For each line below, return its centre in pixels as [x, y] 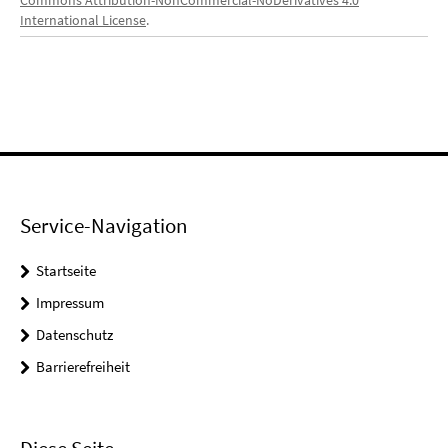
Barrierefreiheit [83, 366]
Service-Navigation [103, 225]
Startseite [66, 270]
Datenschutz [74, 334]
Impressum [70, 302]
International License [83, 19]
